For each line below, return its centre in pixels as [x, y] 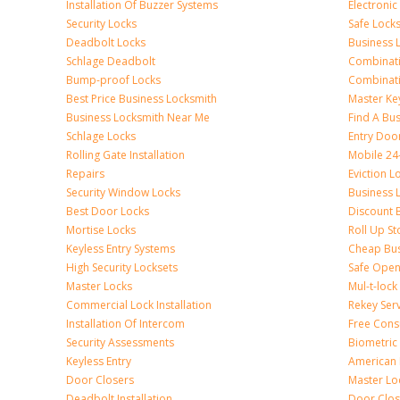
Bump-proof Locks [113, 80]
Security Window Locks [123, 192]
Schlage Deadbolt [111, 61]
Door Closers [100, 380]
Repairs [85, 174]
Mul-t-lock [373, 286]
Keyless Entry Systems [121, 249]
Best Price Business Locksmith [142, 99]
